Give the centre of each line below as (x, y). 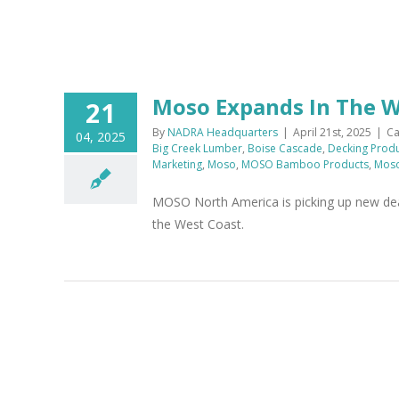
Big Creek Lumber (197, 148)
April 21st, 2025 (332, 132)
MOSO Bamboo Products (305, 164)
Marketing (177, 164)
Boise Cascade (285, 148)
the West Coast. (198, 224)
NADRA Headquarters (223, 132)
